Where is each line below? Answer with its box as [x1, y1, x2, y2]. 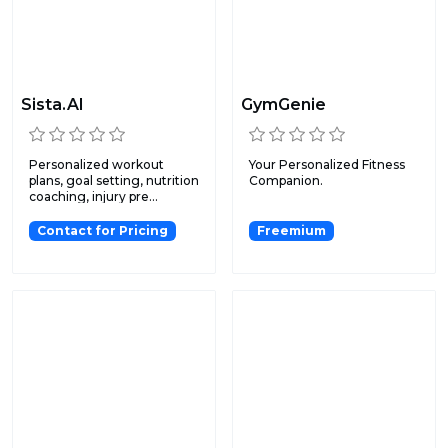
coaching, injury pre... [29, 189, 158, 205]
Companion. [249, 173, 323, 189]
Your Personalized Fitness [249, 157, 405, 173]
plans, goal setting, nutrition [29, 173, 199, 189]
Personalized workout [29, 157, 164, 173]
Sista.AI [21, 95, 84, 115]
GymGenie [241, 95, 326, 115]
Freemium [256, 223, 326, 239]
